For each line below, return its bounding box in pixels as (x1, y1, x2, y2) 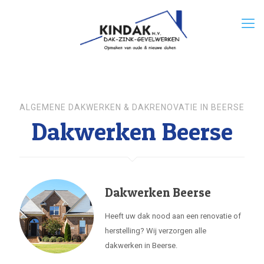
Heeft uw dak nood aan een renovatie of (105, 212, 241, 220)
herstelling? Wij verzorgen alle (105, 226, 206, 235)
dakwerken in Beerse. (105, 241, 177, 250)
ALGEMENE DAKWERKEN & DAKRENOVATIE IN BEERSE (19, 103, 245, 112)
